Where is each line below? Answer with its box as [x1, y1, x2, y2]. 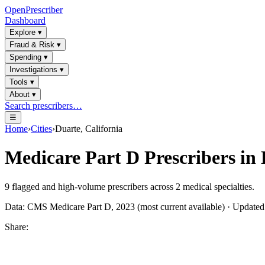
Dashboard [5, 15, 46, 25]
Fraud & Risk [9, 40, 54, 49]
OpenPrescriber [5, 5, 63, 15]
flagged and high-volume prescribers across [9, 181, 176, 192]
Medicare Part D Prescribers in [5, 147, 261, 169]
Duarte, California [55, 124, 122, 134]
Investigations [9, 65, 57, 74]
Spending [9, 53, 41, 62]
